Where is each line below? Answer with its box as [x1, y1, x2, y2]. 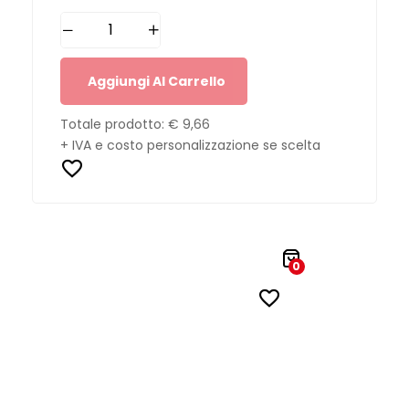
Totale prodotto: [60, 114, 168, 133]
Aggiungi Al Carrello [88, 71, 225, 90]
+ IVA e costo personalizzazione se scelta [60, 135, 320, 154]
